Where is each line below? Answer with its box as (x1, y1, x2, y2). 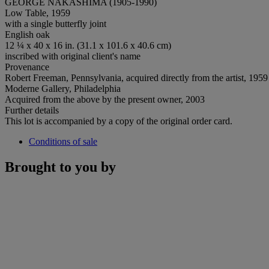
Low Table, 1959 (5, 7, 70, 18)
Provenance (5, 61, 49, 72)
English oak (5, 29, 50, 40)
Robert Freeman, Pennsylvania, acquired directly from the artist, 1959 (5, 72, 268, 83)
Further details (5, 104, 59, 115)
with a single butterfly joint (5, 18, 106, 29)
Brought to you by (5, 159, 116, 175)
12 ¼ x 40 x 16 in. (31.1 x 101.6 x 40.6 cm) (5, 40, 171, 50)
